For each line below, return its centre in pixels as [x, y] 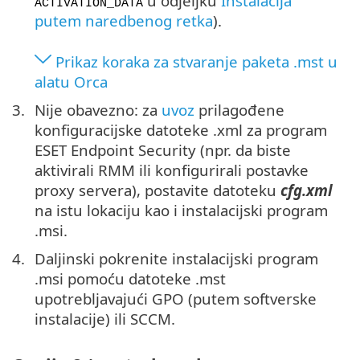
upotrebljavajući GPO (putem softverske [176, 298]
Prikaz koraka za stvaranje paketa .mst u [196, 61]
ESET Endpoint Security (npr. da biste [163, 149]
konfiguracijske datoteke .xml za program [181, 129]
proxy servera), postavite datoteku [157, 190]
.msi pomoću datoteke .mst [130, 278]
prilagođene [239, 109]
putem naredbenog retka [124, 20]
